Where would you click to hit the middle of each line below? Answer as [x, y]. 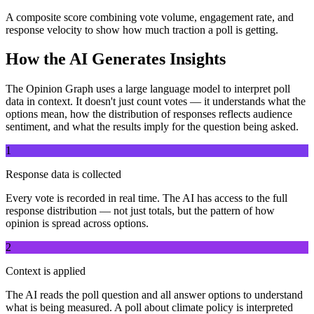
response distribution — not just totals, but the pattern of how [140, 211]
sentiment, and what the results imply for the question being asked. [152, 127]
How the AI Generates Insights [116, 59]
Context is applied [46, 271]
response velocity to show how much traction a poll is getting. [142, 29]
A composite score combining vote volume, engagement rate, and [150, 17]
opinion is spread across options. [77, 224]
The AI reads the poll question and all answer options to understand [154, 295]
